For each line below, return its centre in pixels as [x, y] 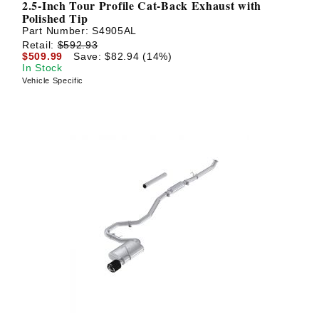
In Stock [42, 67]
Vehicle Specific [53, 80]
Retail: [40, 45]
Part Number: [57, 31]
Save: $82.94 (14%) [123, 56]
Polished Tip [55, 19]
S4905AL [115, 31]
